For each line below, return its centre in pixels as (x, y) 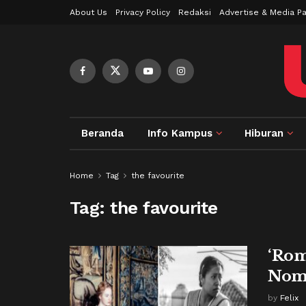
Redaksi (195, 12)
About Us (88, 12)
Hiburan (264, 133)
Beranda (103, 133)
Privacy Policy (143, 12)
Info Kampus (180, 133)
